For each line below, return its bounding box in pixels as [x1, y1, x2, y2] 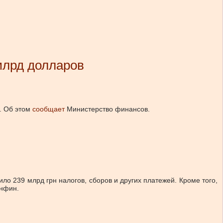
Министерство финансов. [65, 105, 150, 113]
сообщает [32, 105, 65, 113]
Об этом [3, 105, 32, 113]
